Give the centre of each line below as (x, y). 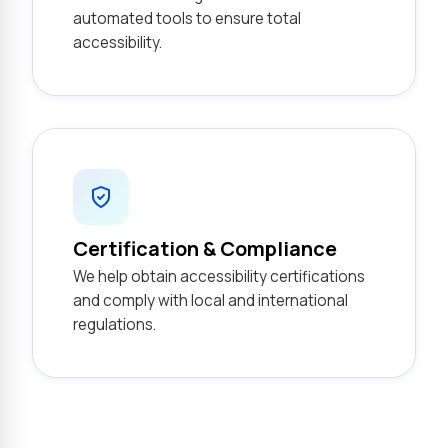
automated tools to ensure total (187, 18)
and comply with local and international (210, 300)
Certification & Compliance (205, 248)
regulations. (114, 324)
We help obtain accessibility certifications (219, 276)
